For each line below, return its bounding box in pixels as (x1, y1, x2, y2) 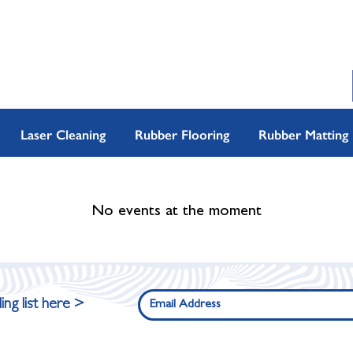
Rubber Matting (258, 127, 348, 143)
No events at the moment (91, 204, 262, 221)
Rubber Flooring (134, 127, 229, 143)
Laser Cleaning (20, 127, 106, 143)
